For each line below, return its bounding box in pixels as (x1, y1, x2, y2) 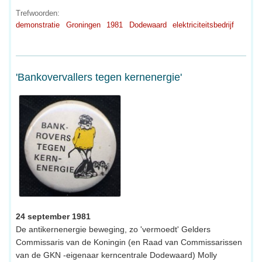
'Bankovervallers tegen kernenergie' (16, 71, 182, 84)
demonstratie (16, 20, 60, 29)
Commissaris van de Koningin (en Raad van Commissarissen (16, 237, 242, 247)
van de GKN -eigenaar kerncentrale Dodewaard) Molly (16, 250, 217, 260)
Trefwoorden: (16, 9, 60, 18)
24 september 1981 (16, 211, 91, 221)
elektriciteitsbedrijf (173, 20, 234, 29)
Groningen (65, 20, 101, 29)
